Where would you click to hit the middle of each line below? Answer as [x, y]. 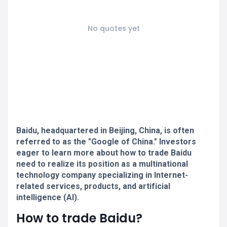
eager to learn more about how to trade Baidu [104, 153]
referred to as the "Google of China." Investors [106, 142]
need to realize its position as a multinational [102, 164]
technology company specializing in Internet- [102, 175]
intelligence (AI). [48, 197]
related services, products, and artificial [93, 186]
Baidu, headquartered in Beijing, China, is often [105, 130]
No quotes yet [113, 28]
